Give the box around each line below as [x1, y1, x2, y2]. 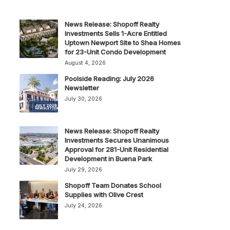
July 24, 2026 [64, 202, 102, 209]
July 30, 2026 [64, 95, 102, 102]
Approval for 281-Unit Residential [64, 145, 168, 154]
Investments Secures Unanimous [64, 136, 169, 144]
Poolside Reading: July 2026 [64, 74, 154, 83]
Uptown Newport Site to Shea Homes [64, 39, 181, 47]
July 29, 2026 [64, 166, 102, 173]
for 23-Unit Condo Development [64, 48, 166, 56]
